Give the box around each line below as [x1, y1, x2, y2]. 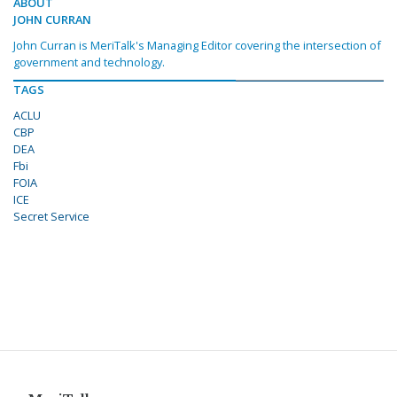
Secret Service [13, 208, 90, 225]
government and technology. [13, 54, 165, 71]
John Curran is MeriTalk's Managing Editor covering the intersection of [13, 37, 381, 54]
